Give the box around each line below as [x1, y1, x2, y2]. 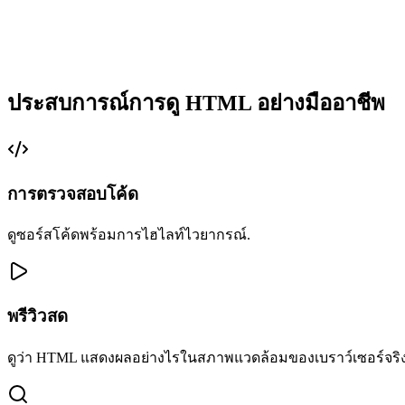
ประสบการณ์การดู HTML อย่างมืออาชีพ [7, 91, 385, 116]
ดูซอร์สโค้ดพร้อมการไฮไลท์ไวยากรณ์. [7, 227, 250, 243]
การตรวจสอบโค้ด [7, 184, 138, 203]
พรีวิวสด [7, 306, 68, 326]
